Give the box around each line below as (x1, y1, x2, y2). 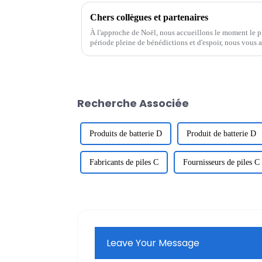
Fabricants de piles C (89, 157, 158, 167)
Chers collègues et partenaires (90, 12, 208, 22)
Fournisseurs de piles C (183, 157, 260, 167)
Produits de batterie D (89, 129, 162, 138)
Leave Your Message (106, 236, 200, 250)
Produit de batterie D (187, 129, 256, 138)
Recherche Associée (77, 95, 189, 111)
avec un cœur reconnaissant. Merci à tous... (90, 47, 225, 57)
